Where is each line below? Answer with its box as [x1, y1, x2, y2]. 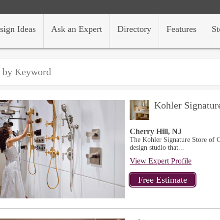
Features [166, 24, 196, 34]
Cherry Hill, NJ [130, 127, 182, 136]
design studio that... [130, 144, 184, 151]
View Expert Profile [130, 157, 192, 165]
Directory [117, 24, 151, 34]
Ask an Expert [51, 24, 102, 34]
